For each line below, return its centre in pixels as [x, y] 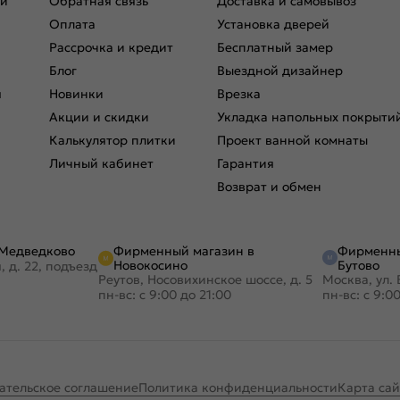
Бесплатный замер [275, 47]
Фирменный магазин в [183, 250]
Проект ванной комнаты [292, 140]
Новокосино [150, 265]
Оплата [72, 24]
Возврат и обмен [269, 186]
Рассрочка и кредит [111, 47]
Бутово [358, 265]
